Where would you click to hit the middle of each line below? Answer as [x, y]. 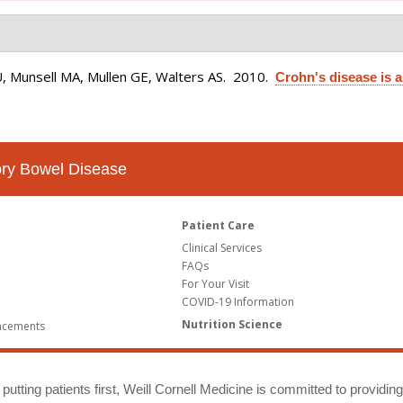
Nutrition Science [233, 325]
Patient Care [219, 226]
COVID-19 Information [238, 302]
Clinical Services [222, 248]
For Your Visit [216, 284]
